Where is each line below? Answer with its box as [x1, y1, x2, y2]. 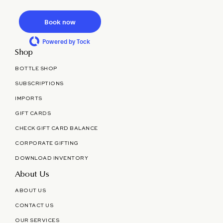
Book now [44, 18, 76, 26]
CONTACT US [15, 203, 54, 209]
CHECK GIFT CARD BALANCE [15, 126, 98, 131]
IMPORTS [15, 96, 42, 102]
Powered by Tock [42, 38, 90, 46]
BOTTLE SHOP [15, 66, 57, 72]
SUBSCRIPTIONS [15, 81, 64, 87]
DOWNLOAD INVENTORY [15, 156, 89, 161]
